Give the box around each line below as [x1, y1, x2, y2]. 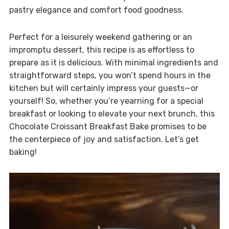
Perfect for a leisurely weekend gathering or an [9, 32, 192, 42]
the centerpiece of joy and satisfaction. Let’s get [9, 134, 199, 144]
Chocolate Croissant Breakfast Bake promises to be [9, 121, 207, 131]
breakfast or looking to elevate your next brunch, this [9, 108, 215, 119]
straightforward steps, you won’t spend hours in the [9, 70, 211, 80]
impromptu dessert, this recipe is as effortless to [9, 44, 194, 55]
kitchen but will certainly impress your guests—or [9, 83, 198, 93]
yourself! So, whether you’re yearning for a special [9, 96, 203, 106]
